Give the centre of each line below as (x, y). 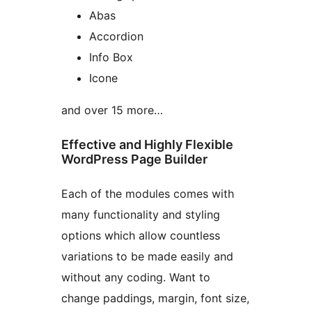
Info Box (111, 57)
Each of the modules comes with (148, 193)
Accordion (116, 36)
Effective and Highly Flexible (147, 144)
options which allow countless (141, 235)
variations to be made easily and (147, 256)
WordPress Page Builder (134, 159)
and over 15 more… (112, 110)
